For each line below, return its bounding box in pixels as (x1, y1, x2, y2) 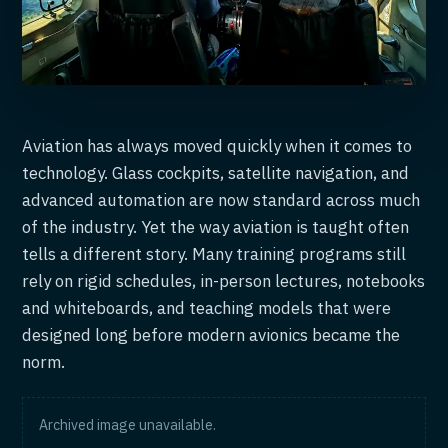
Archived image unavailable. (39, 416, 217, 435)
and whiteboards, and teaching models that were (22, 297, 392, 320)
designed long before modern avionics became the (22, 324, 401, 347)
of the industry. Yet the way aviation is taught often (22, 216, 410, 239)
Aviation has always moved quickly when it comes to (22, 135, 413, 158)
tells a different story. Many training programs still (22, 243, 407, 266)
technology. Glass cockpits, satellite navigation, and (22, 162, 410, 185)
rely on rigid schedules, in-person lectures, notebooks (22, 270, 426, 293)
